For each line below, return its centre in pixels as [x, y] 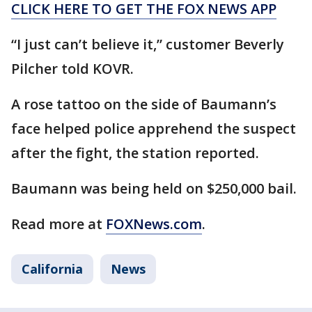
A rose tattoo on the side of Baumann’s [144, 104]
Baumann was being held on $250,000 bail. [154, 188]
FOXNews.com [154, 224]
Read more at [58, 224]
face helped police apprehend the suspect [154, 128]
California [52, 268]
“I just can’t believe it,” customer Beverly [148, 44]
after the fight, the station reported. [135, 153]
